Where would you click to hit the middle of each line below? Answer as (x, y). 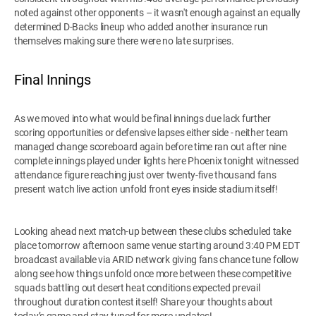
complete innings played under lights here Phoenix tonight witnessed (157, 160)
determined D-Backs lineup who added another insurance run (141, 26)
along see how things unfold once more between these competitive (153, 273)
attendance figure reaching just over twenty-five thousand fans (145, 175)
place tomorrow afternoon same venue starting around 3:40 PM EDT (157, 245)
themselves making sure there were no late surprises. (124, 41)
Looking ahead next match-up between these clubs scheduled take (153, 231)
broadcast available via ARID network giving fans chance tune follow (157, 259)
